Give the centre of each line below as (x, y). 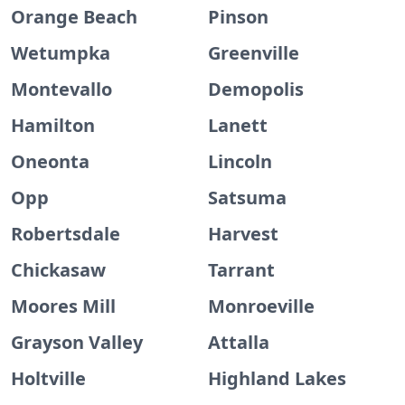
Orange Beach (74, 17)
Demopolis (256, 89)
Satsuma (247, 198)
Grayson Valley (77, 342)
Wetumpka (61, 53)
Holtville (48, 378)
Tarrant (241, 270)
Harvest (243, 234)
